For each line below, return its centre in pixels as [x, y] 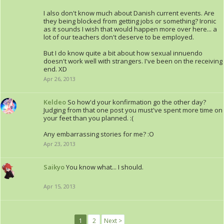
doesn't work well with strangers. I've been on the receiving [133, 61]
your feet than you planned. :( [88, 118]
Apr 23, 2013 [59, 144]
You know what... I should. [105, 167]
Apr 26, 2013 [59, 79]
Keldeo [55, 102]
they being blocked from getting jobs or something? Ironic [130, 21]
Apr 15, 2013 [59, 186]
